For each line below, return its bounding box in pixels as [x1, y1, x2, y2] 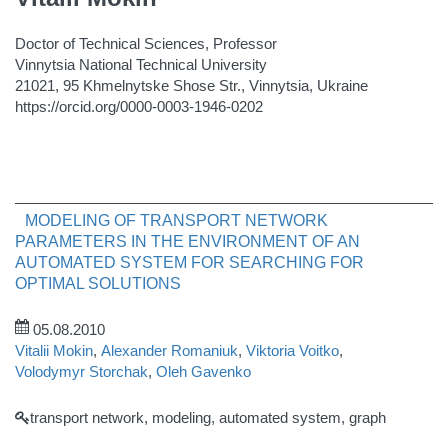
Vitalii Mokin [15, 342, 93, 359]
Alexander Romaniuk [101, 342, 238, 359]
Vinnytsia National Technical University [15, 56, 267, 73]
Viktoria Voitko [246, 342, 339, 359]
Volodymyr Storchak [15, 363, 148, 380]
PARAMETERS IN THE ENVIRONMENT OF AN [15, 233, 360, 250]
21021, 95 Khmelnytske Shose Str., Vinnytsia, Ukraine [15, 77, 372, 94]
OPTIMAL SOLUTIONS [15, 275, 181, 292]
